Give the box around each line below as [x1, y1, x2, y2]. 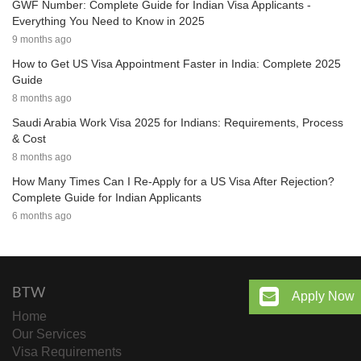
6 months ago [12, 210, 72, 222]
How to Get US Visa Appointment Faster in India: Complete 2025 [12, 57, 341, 71]
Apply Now [292, 288, 355, 303]
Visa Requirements [12, 345, 122, 359]
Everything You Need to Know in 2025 [12, 15, 205, 28]
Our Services [12, 327, 86, 342]
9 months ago [12, 34, 72, 46]
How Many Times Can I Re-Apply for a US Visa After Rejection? [12, 175, 334, 189]
